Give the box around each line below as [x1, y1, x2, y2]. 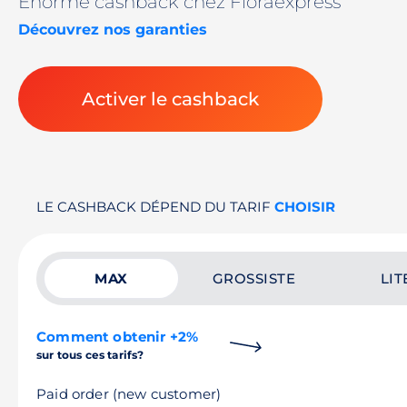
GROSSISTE [212, 270, 296, 287]
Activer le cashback [82, 88, 259, 110]
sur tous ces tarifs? [36, 348, 144, 362]
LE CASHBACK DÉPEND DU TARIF [36, 198, 274, 215]
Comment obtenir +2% [36, 328, 199, 345]
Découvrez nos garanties [18, 21, 207, 38]
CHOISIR [274, 198, 335, 215]
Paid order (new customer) [36, 385, 222, 402]
